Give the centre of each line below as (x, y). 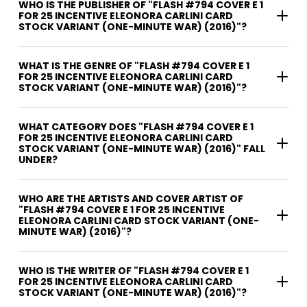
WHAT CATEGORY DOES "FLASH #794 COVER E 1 (136, 127)
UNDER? (38, 160)
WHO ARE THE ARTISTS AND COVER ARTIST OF (131, 199)
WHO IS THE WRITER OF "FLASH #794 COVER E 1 (76, 271)
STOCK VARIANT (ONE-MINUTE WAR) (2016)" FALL (142, 149)
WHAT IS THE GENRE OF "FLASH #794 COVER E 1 (134, 66)
